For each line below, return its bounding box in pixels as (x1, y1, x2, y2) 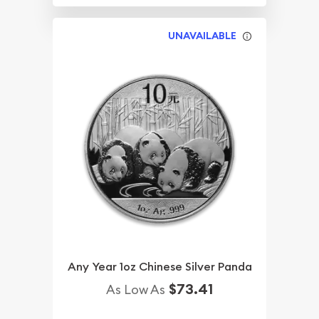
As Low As (106, 281, 165, 298)
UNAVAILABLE (168, 28, 237, 42)
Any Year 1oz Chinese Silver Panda (67, 259, 252, 275)
